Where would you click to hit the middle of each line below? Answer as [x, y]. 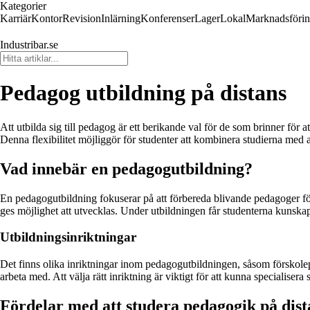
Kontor [47, 18]
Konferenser [167, 18]
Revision [82, 18]
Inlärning [121, 18]
